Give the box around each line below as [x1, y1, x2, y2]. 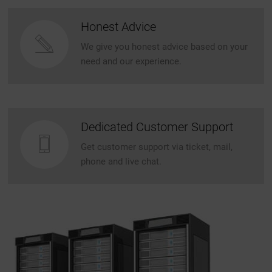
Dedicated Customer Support [81, 120, 234, 134]
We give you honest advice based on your [81, 41, 248, 52]
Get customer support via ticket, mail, [81, 141, 233, 152]
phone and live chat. [81, 156, 162, 167]
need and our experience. [81, 56, 182, 67]
